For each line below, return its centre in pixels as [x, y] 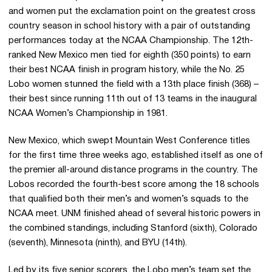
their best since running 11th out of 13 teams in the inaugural [133, 99]
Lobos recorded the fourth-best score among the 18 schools [134, 185]
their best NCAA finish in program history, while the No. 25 [127, 70]
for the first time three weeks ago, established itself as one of [136, 155]
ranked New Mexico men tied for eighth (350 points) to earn [130, 55]
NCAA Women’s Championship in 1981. [88, 114]
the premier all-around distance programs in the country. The [133, 170]
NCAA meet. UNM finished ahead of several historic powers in [134, 214]
